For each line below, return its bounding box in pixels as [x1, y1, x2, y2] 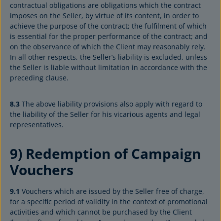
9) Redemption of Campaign [10, 144, 201, 163]
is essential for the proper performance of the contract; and [10, 32, 208, 41]
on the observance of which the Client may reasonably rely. [10, 42, 206, 51]
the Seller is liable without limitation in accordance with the [10, 63, 207, 72]
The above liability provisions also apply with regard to [20, 99, 202, 109]
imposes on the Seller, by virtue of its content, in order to [10, 11, 199, 20]
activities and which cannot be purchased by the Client [10, 207, 192, 217]
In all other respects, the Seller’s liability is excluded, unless [10, 52, 207, 62]
